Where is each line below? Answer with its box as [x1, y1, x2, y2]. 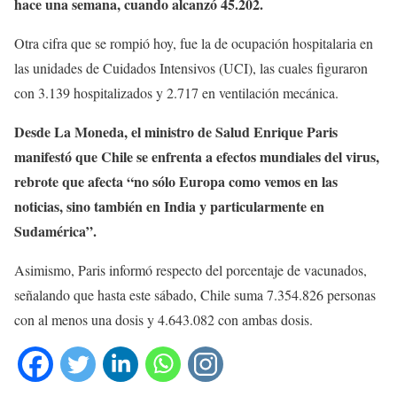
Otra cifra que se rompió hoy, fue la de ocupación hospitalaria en [14, 33, 373, 52]
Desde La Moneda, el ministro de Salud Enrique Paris [14, 121, 338, 142]
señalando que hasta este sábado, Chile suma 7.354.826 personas [14, 284, 376, 304]
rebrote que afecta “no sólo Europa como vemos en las [14, 170, 338, 191]
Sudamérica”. [14, 220, 97, 241]
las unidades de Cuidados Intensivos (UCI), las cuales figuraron [14, 58, 368, 77]
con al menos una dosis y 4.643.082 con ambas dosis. [14, 309, 313, 329]
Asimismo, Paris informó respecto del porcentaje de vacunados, [14, 260, 367, 279]
